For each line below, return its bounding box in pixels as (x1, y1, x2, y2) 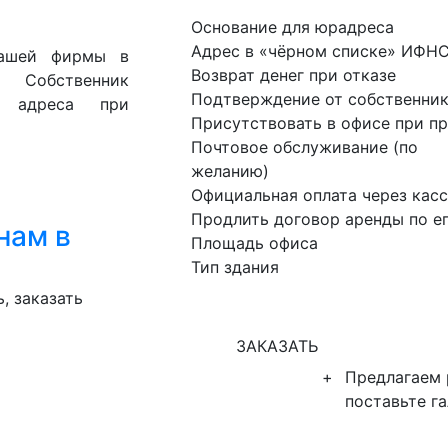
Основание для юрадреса (190, 16, 394, 37)
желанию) (190, 160, 269, 181)
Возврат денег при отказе (190, 64, 396, 85)
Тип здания (190, 256, 279, 277)
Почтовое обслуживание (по (190, 136, 418, 157)
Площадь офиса (190, 232, 318, 253)
